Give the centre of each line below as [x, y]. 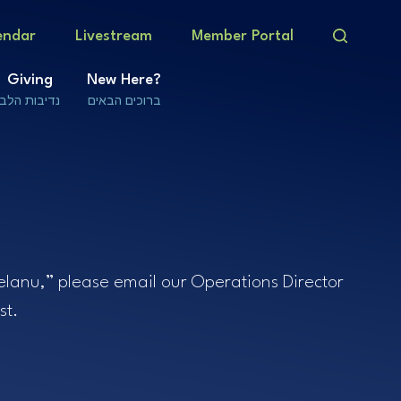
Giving [30, 80]
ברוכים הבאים [124, 100]
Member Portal [243, 36]
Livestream [114, 36]
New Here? [124, 80]
